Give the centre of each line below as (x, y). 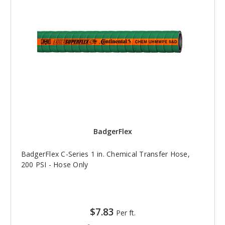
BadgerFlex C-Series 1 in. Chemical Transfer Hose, (105, 154)
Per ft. (126, 212)
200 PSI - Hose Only (54, 164)
